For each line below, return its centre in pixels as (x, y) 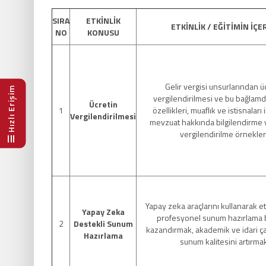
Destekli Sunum (103, 224)
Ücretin (103, 104)
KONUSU (103, 32)
